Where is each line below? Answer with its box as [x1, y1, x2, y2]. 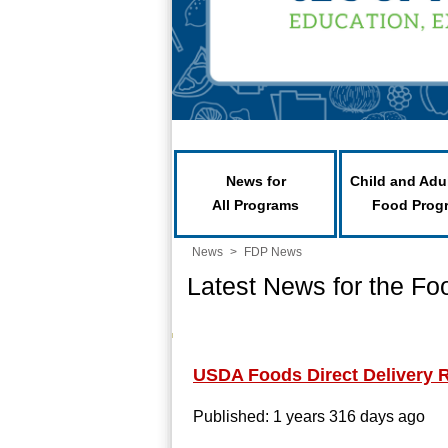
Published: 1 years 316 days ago [193, 408, 425, 425]
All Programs [212, 197, 299, 213]
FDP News [244, 245, 302, 259]
